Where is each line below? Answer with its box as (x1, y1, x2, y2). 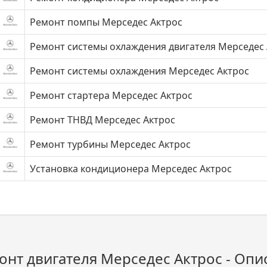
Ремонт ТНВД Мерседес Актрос (30, 113, 175, 126)
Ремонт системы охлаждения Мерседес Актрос (30, 64, 249, 77)
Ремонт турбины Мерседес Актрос (30, 138, 191, 151)
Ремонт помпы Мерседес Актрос (30, 15, 182, 29)
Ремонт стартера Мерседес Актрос (30, 89, 193, 102)
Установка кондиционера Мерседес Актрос (30, 162, 232, 175)
